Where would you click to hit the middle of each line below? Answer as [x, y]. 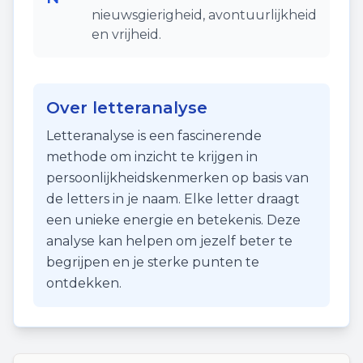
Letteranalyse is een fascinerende [154, 136]
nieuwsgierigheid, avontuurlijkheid [204, 15]
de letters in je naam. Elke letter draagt [173, 199]
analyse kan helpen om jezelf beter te [169, 241]
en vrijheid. [126, 34]
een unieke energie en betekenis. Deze [173, 220]
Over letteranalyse [127, 108]
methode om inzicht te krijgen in [152, 157]
